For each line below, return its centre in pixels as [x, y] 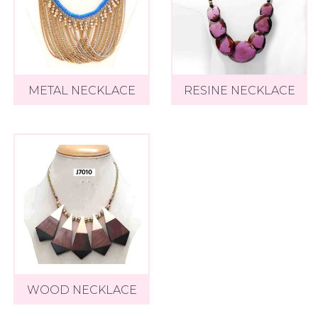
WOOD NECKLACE [82, 290]
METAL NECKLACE [82, 91]
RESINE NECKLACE [239, 91]
